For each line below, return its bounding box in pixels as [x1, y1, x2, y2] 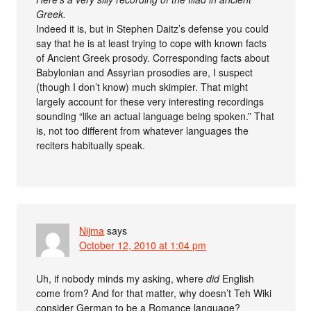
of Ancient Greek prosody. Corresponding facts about [36, 50, 270, 65]
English [219, 271, 255, 285]
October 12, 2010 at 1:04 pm [79, 237, 207, 252]
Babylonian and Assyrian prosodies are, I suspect [36, 65, 253, 79]
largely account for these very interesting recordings [36, 94, 264, 108]
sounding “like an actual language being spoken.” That [36, 108, 275, 123]
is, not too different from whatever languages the [36, 123, 249, 137]
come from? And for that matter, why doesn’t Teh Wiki [36, 285, 272, 300]
